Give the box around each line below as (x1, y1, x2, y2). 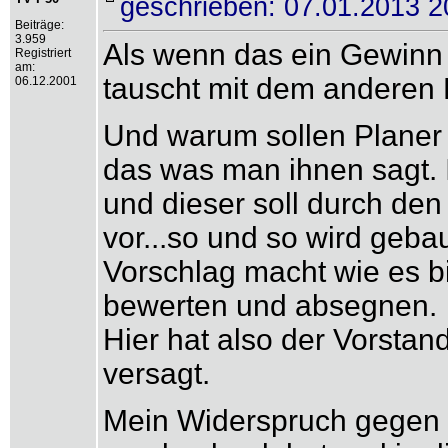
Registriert (15, 46, 71, 60)
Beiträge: (15, 18, 64, 32)
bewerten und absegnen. (103, 289, 437, 322)
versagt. (103, 357, 210, 390)
